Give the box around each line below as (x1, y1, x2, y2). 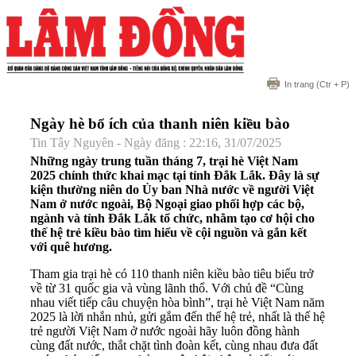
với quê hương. (30, 239, 112, 253)
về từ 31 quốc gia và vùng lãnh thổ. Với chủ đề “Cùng (30, 281, 304, 295)
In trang (284, 79, 314, 90)
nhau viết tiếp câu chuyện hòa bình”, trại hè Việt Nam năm (30, 295, 324, 309)
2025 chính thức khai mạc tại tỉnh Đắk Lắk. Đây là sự (30, 168, 319, 182)
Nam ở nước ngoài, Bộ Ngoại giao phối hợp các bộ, (30, 196, 304, 211)
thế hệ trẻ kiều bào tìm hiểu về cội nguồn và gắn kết (30, 225, 307, 239)
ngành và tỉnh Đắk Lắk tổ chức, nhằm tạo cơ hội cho (30, 211, 315, 225)
